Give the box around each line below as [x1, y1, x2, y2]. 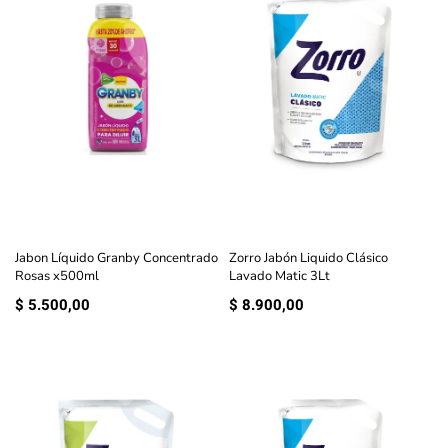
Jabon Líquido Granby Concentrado [15, 249, 218, 268]
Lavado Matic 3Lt [229, 267, 330, 286]
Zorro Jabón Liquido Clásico [229, 249, 388, 268]
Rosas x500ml [15, 267, 99, 286]
